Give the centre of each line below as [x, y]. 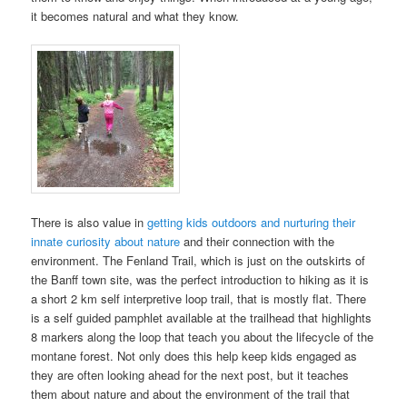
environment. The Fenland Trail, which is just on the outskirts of [199, 261]
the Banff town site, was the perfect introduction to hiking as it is [200, 280]
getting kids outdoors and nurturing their [252, 223]
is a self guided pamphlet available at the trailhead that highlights [202, 318]
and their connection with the [258, 242]
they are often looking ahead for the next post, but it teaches [190, 375]
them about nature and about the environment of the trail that [191, 394]
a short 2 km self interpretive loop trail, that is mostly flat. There [199, 299]
